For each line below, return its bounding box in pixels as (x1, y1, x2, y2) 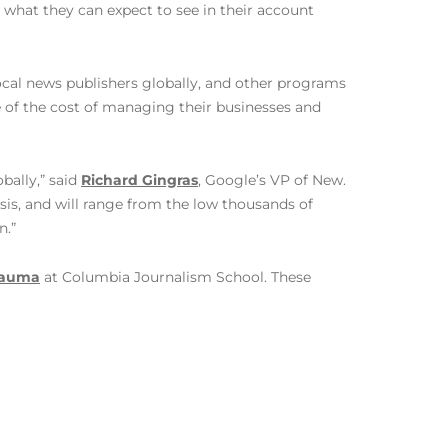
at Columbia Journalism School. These (40, 268, 311, 286)
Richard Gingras (81, 171, 198, 189)
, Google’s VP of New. (198, 171, 346, 189)
